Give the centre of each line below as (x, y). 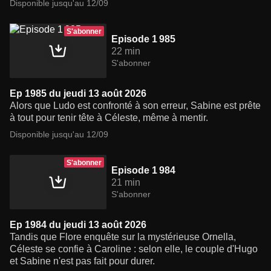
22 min (126, 51)
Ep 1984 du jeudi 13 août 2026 (78, 225)
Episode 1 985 (143, 39)
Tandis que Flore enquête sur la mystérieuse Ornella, (123, 237)
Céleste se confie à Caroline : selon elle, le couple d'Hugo (134, 249)
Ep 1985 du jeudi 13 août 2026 (78, 94)
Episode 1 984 (143, 171)
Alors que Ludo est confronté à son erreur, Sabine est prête (135, 106)
